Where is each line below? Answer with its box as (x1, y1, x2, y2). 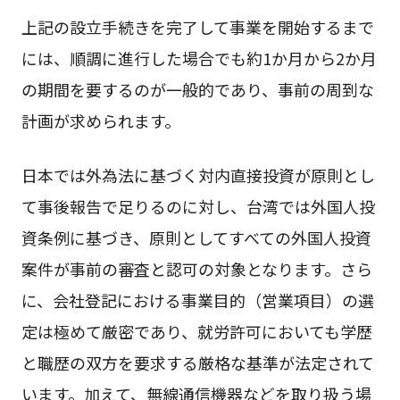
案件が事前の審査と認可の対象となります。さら (21, 257, 372, 281)
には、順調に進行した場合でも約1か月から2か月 (21, 46, 377, 70)
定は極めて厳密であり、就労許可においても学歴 (21, 320, 372, 344)
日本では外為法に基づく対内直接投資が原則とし (21, 163, 375, 187)
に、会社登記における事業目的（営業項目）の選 (21, 288, 374, 312)
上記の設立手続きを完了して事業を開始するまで (21, 14, 374, 38)
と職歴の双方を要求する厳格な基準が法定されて (21, 351, 374, 375)
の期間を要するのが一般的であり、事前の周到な (21, 77, 374, 101)
